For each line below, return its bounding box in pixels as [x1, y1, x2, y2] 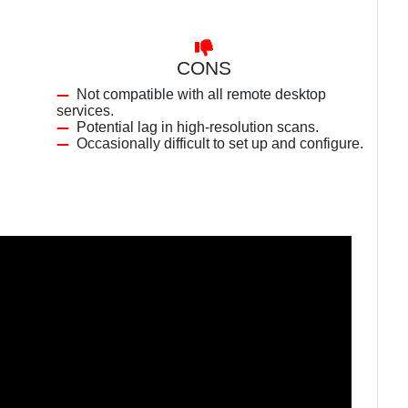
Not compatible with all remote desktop [76, 87, 326, 102]
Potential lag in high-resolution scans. [76, 119, 319, 135]
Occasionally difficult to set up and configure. [76, 136, 363, 151]
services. [56, 103, 114, 118]
